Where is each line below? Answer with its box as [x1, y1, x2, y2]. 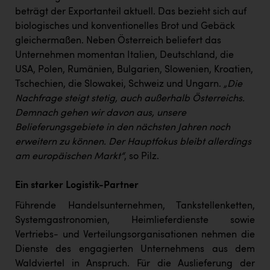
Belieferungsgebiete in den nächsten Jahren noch [15, 123, 230, 133]
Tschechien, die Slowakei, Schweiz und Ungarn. [15, 80, 224, 90]
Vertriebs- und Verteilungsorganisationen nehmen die [15, 230, 255, 240]
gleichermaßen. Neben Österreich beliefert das [15, 36, 221, 46]
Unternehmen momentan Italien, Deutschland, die [15, 51, 234, 61]
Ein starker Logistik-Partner [15, 181, 139, 191]
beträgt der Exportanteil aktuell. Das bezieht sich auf [15, 7, 246, 17]
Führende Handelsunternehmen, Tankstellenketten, [15, 201, 255, 212]
